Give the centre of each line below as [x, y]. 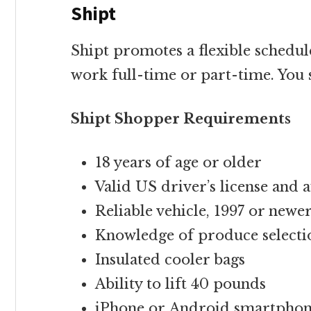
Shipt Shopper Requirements [181, 119]
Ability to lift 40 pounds [180, 284]
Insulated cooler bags [170, 260]
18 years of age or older [178, 162]
